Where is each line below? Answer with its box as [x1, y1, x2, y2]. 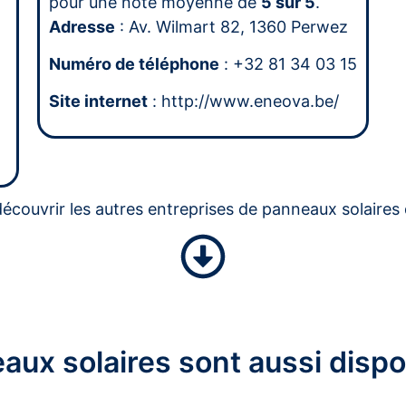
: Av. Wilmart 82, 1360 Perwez [114, 16, 348, 36]
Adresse [48, 16, 115, 36]
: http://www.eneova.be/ [147, 92, 339, 111]
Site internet [48, 92, 148, 111]
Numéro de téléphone [48, 54, 219, 74]
